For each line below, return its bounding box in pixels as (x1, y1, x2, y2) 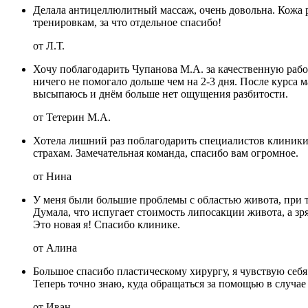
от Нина (33, 170, 71, 182)
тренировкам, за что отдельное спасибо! (33, 16, 221, 28)
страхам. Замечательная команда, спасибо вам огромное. (33, 146, 298, 159)
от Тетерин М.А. (33, 111, 111, 123)
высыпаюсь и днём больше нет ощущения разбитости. (33, 87, 288, 100)
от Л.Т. (33, 39, 65, 52)
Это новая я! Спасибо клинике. (33, 218, 180, 230)
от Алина (33, 241, 77, 254)
